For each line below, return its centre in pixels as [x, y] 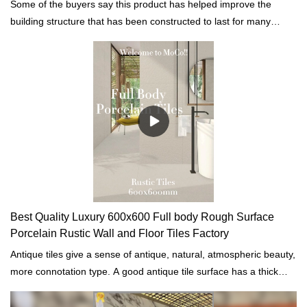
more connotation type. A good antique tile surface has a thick [144, 271]
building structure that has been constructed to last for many [140, 21]
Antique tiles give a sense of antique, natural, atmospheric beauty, [153, 254]
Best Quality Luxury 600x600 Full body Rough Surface [142, 217]
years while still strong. [59, 38]
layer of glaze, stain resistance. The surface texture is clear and [148, 288]
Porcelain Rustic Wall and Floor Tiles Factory [120, 233]
